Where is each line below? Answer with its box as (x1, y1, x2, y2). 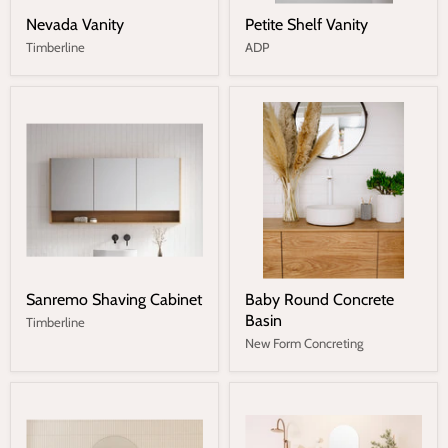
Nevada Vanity (26, 14, 124, 34)
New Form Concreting (245, 334, 363, 351)
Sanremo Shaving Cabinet (26, 289, 202, 309)
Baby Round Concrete (245, 289, 394, 309)
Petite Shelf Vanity (245, 14, 368, 34)
